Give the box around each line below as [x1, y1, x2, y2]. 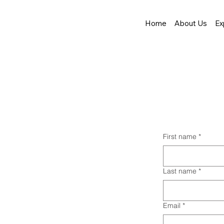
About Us [174, 18, 207, 28]
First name [162, 131, 196, 141]
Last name [162, 166, 196, 175]
